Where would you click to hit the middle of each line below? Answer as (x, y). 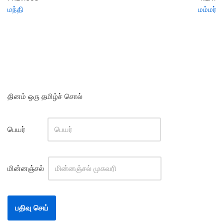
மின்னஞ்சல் (27, 168)
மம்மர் (207, 9)
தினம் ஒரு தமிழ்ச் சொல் (45, 96)
